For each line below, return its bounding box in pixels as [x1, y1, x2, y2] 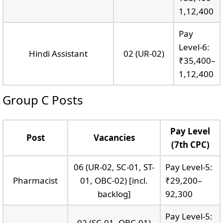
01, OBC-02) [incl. [80, 174, 148, 186]
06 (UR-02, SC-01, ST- [74, 161, 154, 173]
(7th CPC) [171, 138, 210, 150]
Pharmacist [13, 174, 58, 186]
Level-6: [178, 41, 210, 53]
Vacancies [93, 131, 135, 143]
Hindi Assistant [29, 47, 88, 59]
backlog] [97, 188, 131, 200]
